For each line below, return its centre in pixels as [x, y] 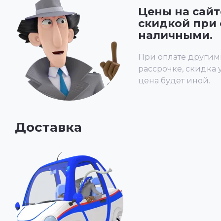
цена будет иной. [174, 81]
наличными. [175, 35]
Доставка [48, 127]
